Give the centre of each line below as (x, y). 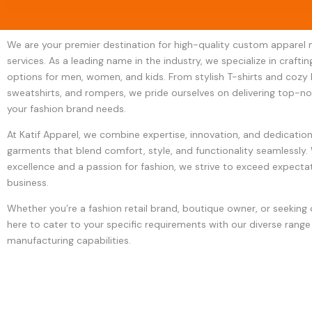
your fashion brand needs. (67, 109)
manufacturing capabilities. (69, 241)
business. (28, 183)
